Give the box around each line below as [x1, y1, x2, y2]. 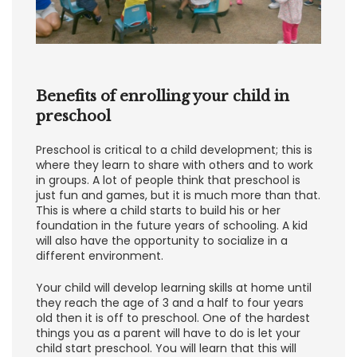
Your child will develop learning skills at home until [36, 279, 312, 296]
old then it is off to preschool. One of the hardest [36, 309, 310, 326]
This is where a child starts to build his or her [36, 202, 280, 218]
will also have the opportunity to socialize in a [36, 232, 288, 249]
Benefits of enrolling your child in [36, 87, 289, 105]
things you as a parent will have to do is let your [36, 324, 300, 341]
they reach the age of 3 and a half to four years [36, 294, 304, 311]
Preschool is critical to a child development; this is [36, 141, 312, 158]
